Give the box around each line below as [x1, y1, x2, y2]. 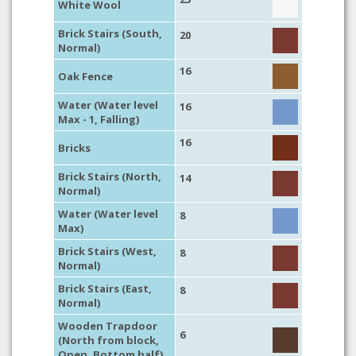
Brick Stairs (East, [58, 281, 152, 296]
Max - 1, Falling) [58, 112, 139, 126]
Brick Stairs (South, [58, 26, 162, 41]
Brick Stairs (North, [58, 169, 161, 184]
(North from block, [58, 333, 159, 347]
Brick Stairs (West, [58, 244, 157, 258]
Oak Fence [58, 69, 113, 83]
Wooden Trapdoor [58, 319, 157, 333]
